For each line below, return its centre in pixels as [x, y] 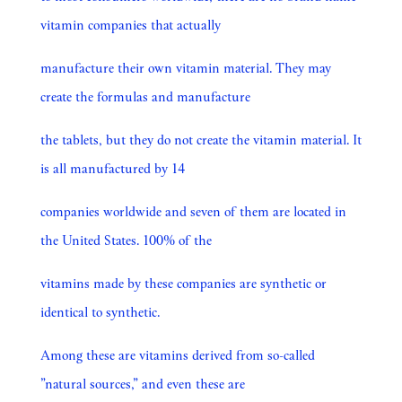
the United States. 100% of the [126, 240]
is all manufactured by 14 [112, 168]
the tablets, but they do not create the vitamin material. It [201, 139]
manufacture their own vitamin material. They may [185, 67]
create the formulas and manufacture [145, 96]
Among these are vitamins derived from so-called [177, 354]
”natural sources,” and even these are [142, 383]
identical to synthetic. [100, 311]
